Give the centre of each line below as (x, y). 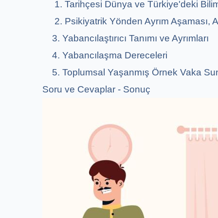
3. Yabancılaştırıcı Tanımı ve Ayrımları (127, 38)
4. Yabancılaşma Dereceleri (106, 55)
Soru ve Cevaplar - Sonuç (98, 89)
